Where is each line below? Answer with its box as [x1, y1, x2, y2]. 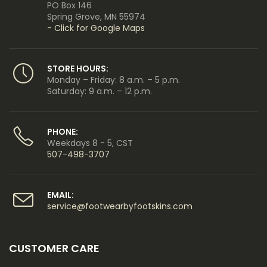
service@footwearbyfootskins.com [47, 200, 193, 212]
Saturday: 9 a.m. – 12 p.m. [47, 85, 152, 97]
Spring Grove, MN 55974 [47, 10, 145, 23]
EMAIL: [47, 188, 74, 201]
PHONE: [47, 125, 78, 138]
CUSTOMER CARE [9, 240, 100, 256]
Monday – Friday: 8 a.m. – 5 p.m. [47, 73, 180, 86]
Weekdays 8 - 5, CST [47, 136, 133, 149]
